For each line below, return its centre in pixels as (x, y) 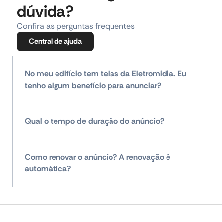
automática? (48, 169)
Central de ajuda (55, 41)
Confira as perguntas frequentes (76, 26)
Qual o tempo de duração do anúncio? (94, 121)
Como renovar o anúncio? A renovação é (98, 157)
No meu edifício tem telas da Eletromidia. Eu (106, 74)
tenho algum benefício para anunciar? (93, 86)
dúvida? (45, 12)
